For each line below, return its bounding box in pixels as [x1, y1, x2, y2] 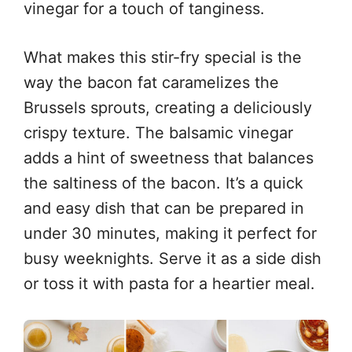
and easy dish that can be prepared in [24, 199, 304, 218]
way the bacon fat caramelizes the [24, 73, 279, 92]
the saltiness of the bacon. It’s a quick [24, 174, 303, 192]
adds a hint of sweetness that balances [24, 148, 313, 167]
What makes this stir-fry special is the [24, 48, 302, 67]
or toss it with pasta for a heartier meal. [24, 274, 315, 293]
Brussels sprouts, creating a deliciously [24, 98, 312, 117]
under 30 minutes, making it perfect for [24, 224, 317, 243]
